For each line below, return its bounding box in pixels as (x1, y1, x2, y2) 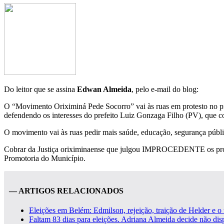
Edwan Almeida (77, 84, 131, 93)
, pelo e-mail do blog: (131, 84, 198, 93)
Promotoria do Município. (4, 153, 85, 162)
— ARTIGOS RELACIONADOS (9, 186, 123, 195)
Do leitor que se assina (4, 84, 77, 93)
